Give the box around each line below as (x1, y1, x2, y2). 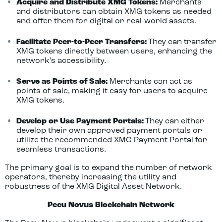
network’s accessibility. (16, 57, 106, 65)
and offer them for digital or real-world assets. (16, 17, 196, 25)
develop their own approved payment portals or (16, 127, 202, 135)
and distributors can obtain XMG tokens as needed (16, 8, 212, 16)
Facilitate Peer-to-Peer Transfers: (16, 38, 148, 46)
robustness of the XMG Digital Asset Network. (5, 183, 182, 191)
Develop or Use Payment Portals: (16, 117, 145, 125)
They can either (145, 117, 204, 125)
